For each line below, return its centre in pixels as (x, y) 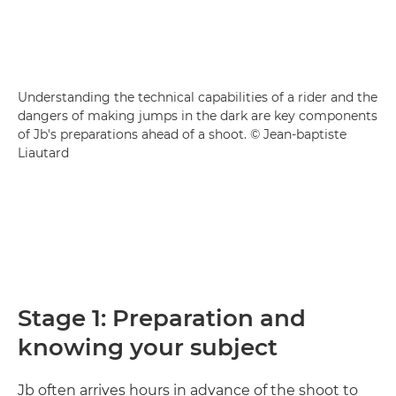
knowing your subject (148, 347)
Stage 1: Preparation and (162, 318)
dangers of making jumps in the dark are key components (198, 115)
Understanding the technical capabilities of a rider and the (198, 97)
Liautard (43, 152)
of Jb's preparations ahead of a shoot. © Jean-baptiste (182, 134)
